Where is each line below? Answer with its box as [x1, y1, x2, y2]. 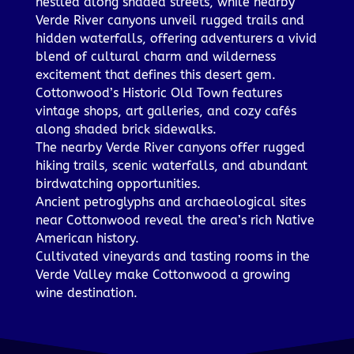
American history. [35, 231, 139, 247]
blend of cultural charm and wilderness [35, 49, 276, 65]
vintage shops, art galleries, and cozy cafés [35, 104, 296, 119]
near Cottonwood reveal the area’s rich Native [35, 213, 314, 228]
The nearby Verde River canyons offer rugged [35, 140, 305, 156]
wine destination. [35, 285, 137, 301]
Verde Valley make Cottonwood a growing [35, 267, 290, 283]
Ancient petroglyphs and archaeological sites [35, 194, 306, 210]
